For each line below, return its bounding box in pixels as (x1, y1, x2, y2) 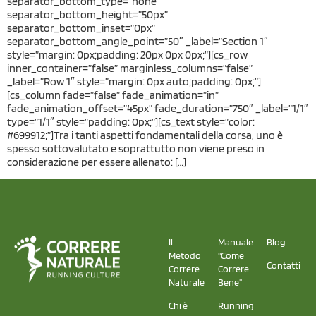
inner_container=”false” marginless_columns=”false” (7, 61, 253, 75)
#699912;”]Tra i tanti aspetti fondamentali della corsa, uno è (7, 128, 283, 142)
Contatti (267, 259, 301, 271)
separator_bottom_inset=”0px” (7, 21, 155, 35)
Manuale (217, 236, 253, 248)
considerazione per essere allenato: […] (7, 155, 186, 169)
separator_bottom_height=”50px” (7, 8, 168, 22)
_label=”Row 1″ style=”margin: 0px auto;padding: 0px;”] (7, 75, 261, 89)
